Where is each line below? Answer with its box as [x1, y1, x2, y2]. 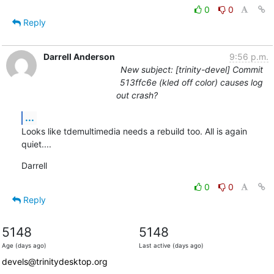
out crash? [116, 89, 158, 100]
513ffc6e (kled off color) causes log [120, 76, 263, 87]
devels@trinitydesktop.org [1, 256, 108, 267]
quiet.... [21, 138, 51, 149]
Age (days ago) [1, 242, 46, 249]
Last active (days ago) [138, 242, 204, 249]
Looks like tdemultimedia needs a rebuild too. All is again [21, 125, 247, 136]
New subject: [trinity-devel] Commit [120, 64, 263, 75]
